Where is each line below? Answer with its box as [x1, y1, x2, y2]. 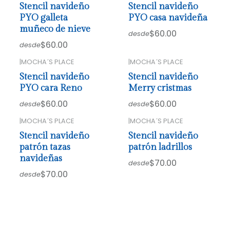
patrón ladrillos [128, 141, 192, 152]
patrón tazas [20, 141, 71, 152]
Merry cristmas [128, 82, 191, 93]
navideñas [20, 152, 63, 164]
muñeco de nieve [20, 24, 91, 35]
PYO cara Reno [20, 82, 83, 93]
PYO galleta [20, 12, 68, 24]
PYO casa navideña [128, 12, 207, 24]
